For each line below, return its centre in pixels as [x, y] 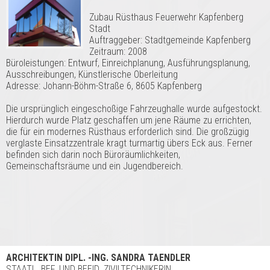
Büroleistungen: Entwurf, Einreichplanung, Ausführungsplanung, [128, 63]
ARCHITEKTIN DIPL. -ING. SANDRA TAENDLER [98, 258]
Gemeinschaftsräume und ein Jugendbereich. [95, 166]
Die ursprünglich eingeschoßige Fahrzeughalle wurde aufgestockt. [134, 109]
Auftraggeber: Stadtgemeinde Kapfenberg [170, 40]
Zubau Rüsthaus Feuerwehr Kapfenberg [167, 17]
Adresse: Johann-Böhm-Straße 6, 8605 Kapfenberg [104, 86]
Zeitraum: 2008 [118, 52]
